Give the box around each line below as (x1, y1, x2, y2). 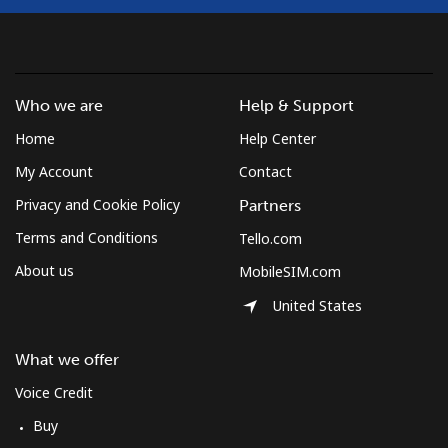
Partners (239, 195, 301, 215)
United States (273, 296, 362, 316)
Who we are (15, 95, 103, 115)
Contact (239, 161, 292, 181)
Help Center (239, 128, 316, 148)
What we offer (15, 349, 119, 369)
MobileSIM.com (239, 261, 341, 281)
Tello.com (239, 228, 302, 248)
